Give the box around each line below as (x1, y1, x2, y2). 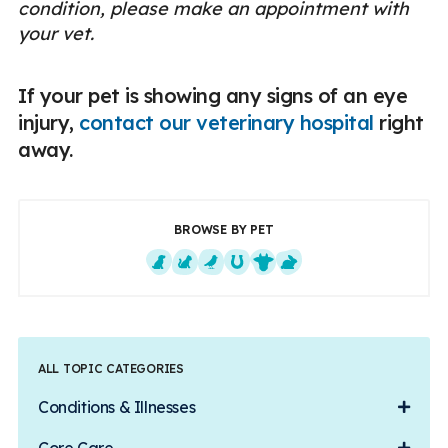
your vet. (18, 22, 94, 46)
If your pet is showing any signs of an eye (18, 83, 407, 109)
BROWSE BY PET (174, 222, 274, 238)
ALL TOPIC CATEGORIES (38, 361, 184, 377)
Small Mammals (288, 275, 395, 294)
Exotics (210, 275, 259, 294)
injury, (18, 110, 79, 136)
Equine (236, 275, 281, 294)
